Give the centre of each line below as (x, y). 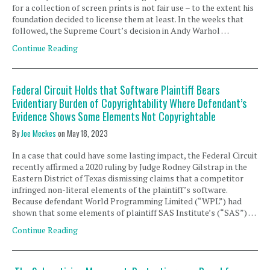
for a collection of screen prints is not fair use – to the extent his (133, 8)
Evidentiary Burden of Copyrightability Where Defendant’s (129, 103)
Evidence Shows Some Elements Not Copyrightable (114, 116)
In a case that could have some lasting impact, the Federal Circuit (135, 155)
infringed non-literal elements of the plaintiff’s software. (120, 190)
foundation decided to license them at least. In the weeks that (128, 19)
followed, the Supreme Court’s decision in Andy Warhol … (121, 30)
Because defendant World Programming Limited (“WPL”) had (127, 201)
